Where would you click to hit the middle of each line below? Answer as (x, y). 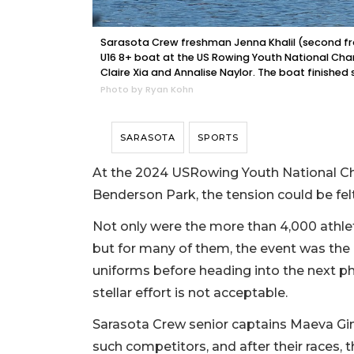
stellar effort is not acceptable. (192, 293)
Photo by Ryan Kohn (147, 90)
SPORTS (218, 138)
